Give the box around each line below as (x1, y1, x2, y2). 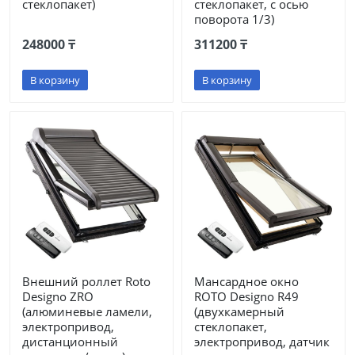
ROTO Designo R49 (194, 288, 299, 304)
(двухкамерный (194, 303, 284, 319)
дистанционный (22, 334, 118, 349)
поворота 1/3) (194, 11, 274, 27)
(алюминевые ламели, (22, 303, 152, 319)
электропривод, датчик (194, 334, 330, 349)
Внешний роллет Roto (22, 273, 151, 289)
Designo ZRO (22, 288, 94, 304)
